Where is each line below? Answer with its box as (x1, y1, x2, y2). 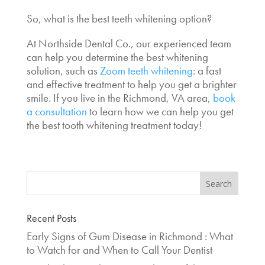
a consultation (26, 104, 87, 119)
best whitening (146, 49, 208, 64)
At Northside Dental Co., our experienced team (26, 35, 231, 51)
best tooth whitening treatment (41, 117, 171, 132)
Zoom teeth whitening (99, 63, 193, 78)
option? (176, 11, 212, 26)
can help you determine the (26, 49, 146, 64)
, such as (60, 63, 100, 78)
